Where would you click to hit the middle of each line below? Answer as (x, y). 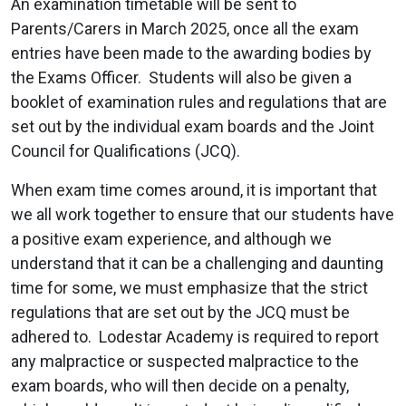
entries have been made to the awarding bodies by (191, 53)
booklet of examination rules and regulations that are (199, 101)
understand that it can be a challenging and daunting (197, 263)
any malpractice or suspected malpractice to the (185, 361)
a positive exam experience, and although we (171, 238)
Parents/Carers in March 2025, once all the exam (185, 28)
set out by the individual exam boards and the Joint (193, 126)
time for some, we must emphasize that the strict (189, 287)
